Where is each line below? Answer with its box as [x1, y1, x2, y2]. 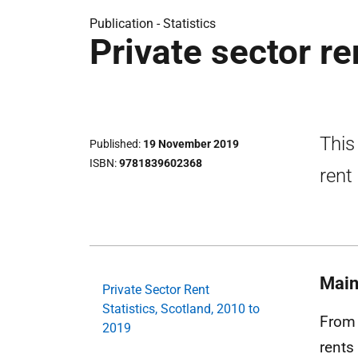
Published [89, 137, 138, 150]
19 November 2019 [143, 137, 239, 150]
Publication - [89, 16, 163, 31]
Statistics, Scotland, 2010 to [102, 300, 260, 316]
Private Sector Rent [102, 281, 209, 297]
